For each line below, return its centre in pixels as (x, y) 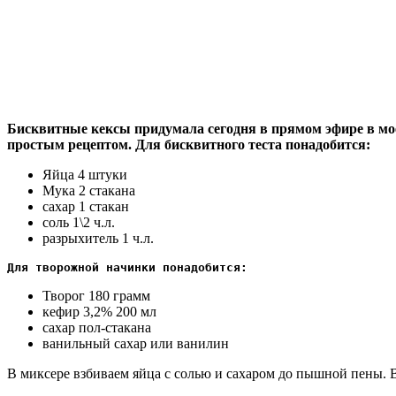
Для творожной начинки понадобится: (127, 267)
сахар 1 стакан (86, 206)
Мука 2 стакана (89, 190)
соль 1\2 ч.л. (79, 222)
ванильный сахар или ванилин (136, 343)
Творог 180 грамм (96, 295)
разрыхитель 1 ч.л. (98, 238)
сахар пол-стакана (97, 327)
